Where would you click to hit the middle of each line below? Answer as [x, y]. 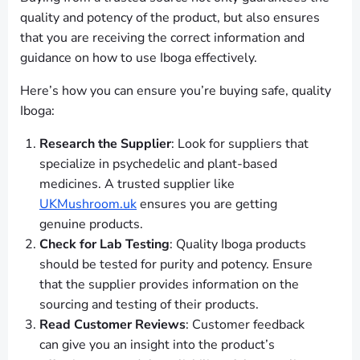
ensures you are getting [207, 205]
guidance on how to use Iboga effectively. [139, 58]
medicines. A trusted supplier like [137, 184]
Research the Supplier [105, 144]
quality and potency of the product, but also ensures [170, 18]
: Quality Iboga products [238, 245]
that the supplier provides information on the [169, 285]
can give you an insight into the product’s [157, 345]
